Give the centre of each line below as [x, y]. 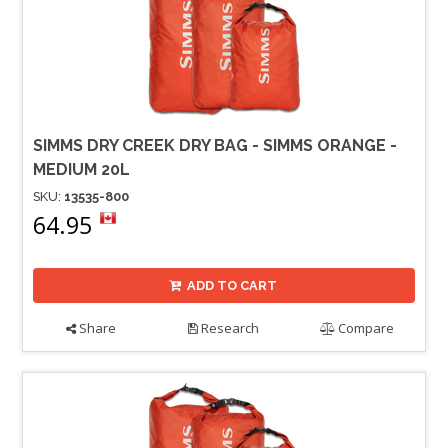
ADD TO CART [232, 286]
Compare [365, 328]
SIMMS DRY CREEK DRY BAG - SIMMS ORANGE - [215, 146]
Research [229, 328]
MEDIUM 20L [81, 170]
